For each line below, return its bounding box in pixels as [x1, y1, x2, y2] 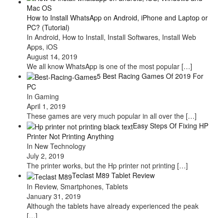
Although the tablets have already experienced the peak [27, 200, 199, 211]
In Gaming [27, 91, 59, 101]
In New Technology [27, 141, 86, 151]
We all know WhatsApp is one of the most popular [27, 61, 182, 71]
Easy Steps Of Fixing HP [133, 120, 208, 130]
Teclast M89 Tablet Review [72, 170, 155, 181]
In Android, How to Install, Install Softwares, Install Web [27, 32, 196, 42]
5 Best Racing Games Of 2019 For [97, 71, 203, 81]
